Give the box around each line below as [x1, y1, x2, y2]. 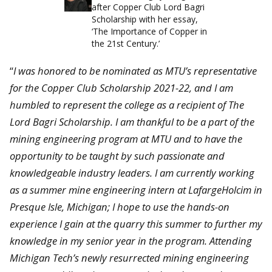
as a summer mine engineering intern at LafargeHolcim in [10, 182, 262, 197]
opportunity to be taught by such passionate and [10, 148, 225, 163]
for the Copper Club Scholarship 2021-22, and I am [10, 80, 233, 95]
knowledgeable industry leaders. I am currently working [10, 165, 254, 180]
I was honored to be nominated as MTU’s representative [13, 63, 257, 78]
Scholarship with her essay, [92, 13, 199, 25]
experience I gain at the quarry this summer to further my [10, 216, 262, 231]
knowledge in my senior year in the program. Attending [10, 233, 252, 248]
